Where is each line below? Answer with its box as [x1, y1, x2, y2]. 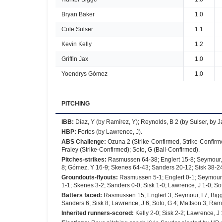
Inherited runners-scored [61, 210, 132, 217]
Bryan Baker [61, 11, 95, 18]
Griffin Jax [61, 55, 88, 62]
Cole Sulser [61, 26, 93, 33]
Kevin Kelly [61, 41, 92, 48]
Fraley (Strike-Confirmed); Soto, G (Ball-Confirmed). [61, 146, 200, 153]
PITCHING [61, 100, 90, 107]
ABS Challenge [61, 138, 104, 145]
